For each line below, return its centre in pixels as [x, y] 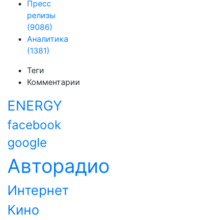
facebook [34, 125]
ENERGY [35, 106]
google [27, 142]
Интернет [38, 190]
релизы [41, 15]
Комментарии [54, 82]
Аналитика [48, 39]
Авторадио [58, 166]
